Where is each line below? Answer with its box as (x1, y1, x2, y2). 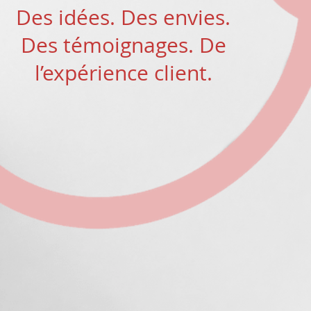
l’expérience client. (34, 59, 212, 87)
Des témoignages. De (20, 31, 226, 59)
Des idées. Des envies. (16, 3, 230, 31)
